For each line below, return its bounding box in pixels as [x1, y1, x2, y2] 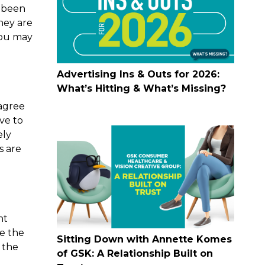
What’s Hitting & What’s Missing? [57, 82, 226, 94]
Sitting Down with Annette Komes [57, 234, 232, 245]
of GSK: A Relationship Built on [57, 248, 213, 260]
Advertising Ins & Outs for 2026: [57, 68, 219, 80]
